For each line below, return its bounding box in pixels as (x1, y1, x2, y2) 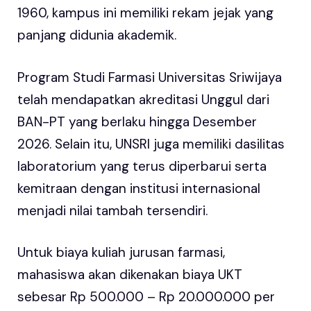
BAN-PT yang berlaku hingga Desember (17, 112, 257, 131)
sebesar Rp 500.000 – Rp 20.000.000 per (17, 288, 275, 306)
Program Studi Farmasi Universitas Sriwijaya (17, 68, 282, 86)
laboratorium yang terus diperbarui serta (17, 157, 267, 175)
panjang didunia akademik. (17, 26, 176, 44)
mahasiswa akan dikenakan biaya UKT (17, 266, 242, 284)
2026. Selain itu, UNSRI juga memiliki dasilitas (17, 135, 285, 153)
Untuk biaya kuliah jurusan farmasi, (17, 244, 225, 262)
